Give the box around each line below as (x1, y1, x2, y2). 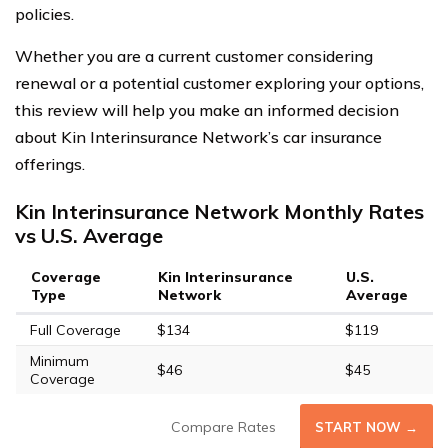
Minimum (29, 352, 89, 370)
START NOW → (315, 419, 418, 435)
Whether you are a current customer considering (15, 46, 373, 66)
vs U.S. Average (15, 223, 163, 248)
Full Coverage (29, 321, 121, 339)
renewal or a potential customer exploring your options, (15, 73, 424, 93)
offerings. (15, 154, 85, 174)
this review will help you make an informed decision (15, 100, 399, 120)
